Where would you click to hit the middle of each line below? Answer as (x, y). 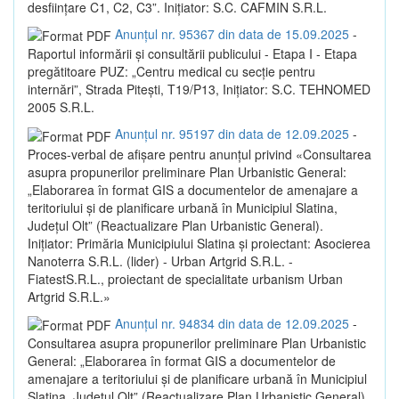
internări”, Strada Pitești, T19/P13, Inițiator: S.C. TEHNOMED (199, 90)
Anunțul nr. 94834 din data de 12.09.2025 (232, 323)
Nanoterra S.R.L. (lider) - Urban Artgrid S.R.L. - (160, 261)
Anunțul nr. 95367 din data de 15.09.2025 (232, 33)
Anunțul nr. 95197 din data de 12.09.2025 (232, 134)
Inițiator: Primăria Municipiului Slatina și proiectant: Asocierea (199, 243)
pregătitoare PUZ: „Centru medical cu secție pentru (171, 72)
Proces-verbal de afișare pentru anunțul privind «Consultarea (199, 154)
